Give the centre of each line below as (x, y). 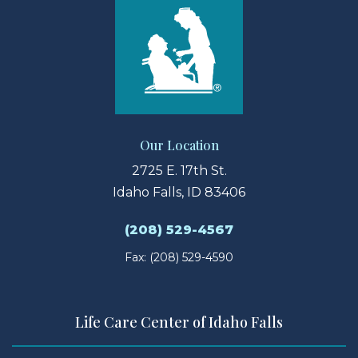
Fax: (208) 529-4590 (179, 258)
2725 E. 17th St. (179, 171)
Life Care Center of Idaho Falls (179, 322)
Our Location (179, 145)
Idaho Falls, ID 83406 (179, 193)
